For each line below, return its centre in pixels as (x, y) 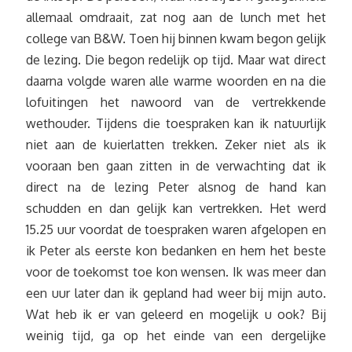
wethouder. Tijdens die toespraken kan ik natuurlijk (176, 124)
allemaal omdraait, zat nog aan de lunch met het (176, 18)
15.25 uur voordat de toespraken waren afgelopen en (176, 230)
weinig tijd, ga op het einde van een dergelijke (176, 336)
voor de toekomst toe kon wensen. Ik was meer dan (176, 272)
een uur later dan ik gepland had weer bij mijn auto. (176, 293)
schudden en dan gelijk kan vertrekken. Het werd (176, 209)
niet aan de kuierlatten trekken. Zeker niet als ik (176, 145)
